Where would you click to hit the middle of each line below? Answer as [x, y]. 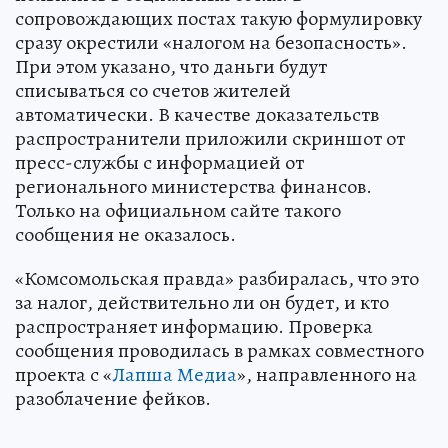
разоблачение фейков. [113, 398]
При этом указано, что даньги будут [171, 66]
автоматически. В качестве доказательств [197, 114]
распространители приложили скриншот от [210, 138]
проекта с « [63, 374]
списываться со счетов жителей [153, 90]
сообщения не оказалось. [125, 234]
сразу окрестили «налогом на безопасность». [211, 42]
